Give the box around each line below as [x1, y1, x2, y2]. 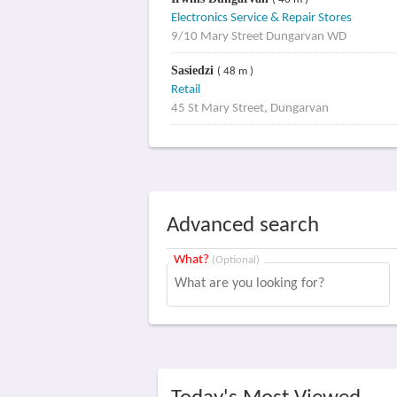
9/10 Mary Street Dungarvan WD [170, 30, 346, 43]
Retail [170, 83, 200, 97]
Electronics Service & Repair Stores [170, 12, 352, 25]
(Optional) [212, 254, 260, 266]
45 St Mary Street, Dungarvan [170, 102, 329, 115]
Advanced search [167, 214, 319, 237]
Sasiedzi [170, 64, 217, 77]
